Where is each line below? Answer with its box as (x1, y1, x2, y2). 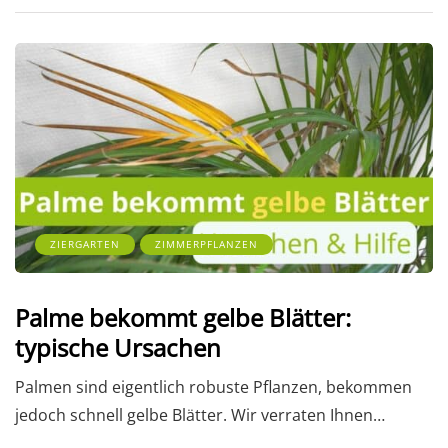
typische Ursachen (15, 331, 221, 365)
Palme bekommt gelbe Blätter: (15, 301, 351, 335)
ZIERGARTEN (50, 237, 120, 252)
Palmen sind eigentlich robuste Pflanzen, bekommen (15, 376, 412, 399)
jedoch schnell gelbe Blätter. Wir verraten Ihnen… (15, 404, 385, 427)
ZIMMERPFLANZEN (155, 237, 258, 252)
